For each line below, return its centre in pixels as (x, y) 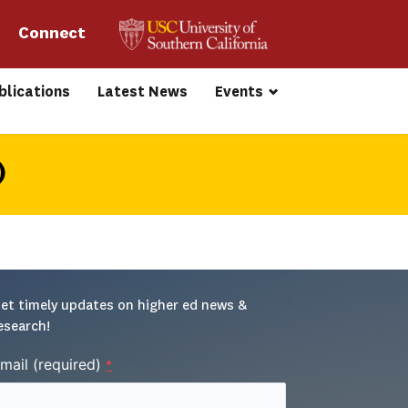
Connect (53, 34)
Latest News (143, 92)
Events (240, 92)
